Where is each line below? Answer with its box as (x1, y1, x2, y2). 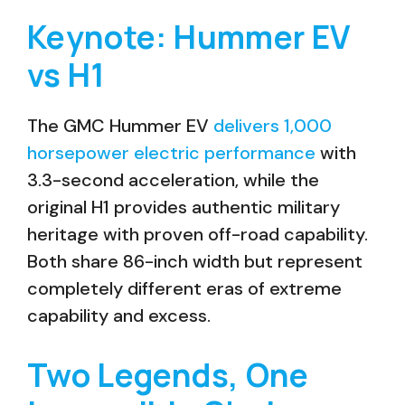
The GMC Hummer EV (27, 114, 213, 137)
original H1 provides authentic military (27, 195, 340, 219)
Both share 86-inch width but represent (27, 250, 363, 273)
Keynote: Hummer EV (27, 15, 351, 59)
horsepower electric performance (27, 141, 316, 165)
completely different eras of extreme (27, 277, 342, 300)
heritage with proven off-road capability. (27, 222, 368, 246)
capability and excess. (27, 304, 211, 327)
